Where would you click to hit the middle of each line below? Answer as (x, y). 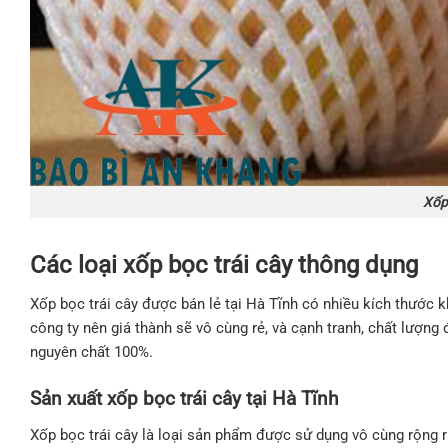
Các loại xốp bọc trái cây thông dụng (224, 264)
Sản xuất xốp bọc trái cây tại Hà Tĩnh (184, 398)
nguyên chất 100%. (91, 351)
